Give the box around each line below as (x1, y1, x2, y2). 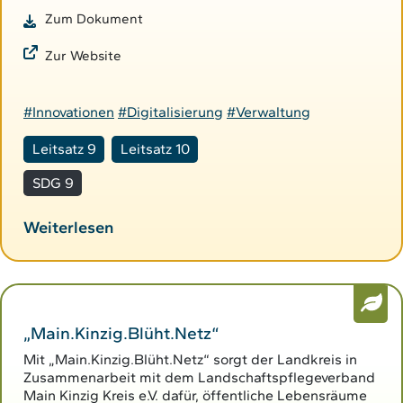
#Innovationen (23, 103, 114, 121)
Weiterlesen (23, 218, 113, 238)
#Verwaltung (227, 103, 310, 121)
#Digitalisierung (118, 103, 223, 121)
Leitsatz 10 (120, 140, 190, 158)
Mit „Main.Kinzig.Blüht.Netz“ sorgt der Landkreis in (23, 351, 357, 369)
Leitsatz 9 (31, 140, 96, 158)
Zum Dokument (45, 10, 143, 27)
